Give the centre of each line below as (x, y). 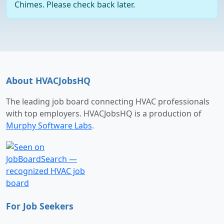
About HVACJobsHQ (48, 80)
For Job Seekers (40, 206)
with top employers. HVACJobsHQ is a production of (104, 114)
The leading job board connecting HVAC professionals (108, 102)
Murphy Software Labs (49, 126)
